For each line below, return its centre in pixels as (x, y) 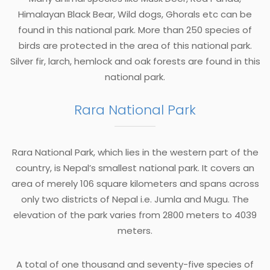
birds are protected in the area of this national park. (135, 45)
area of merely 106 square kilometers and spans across (135, 183)
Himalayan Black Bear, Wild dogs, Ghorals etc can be (135, 14)
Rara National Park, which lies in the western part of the (135, 152)
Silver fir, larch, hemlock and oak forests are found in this (135, 61)
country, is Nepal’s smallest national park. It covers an (135, 168)
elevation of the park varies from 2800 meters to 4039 (135, 215)
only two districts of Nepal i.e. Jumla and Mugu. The (135, 199)
